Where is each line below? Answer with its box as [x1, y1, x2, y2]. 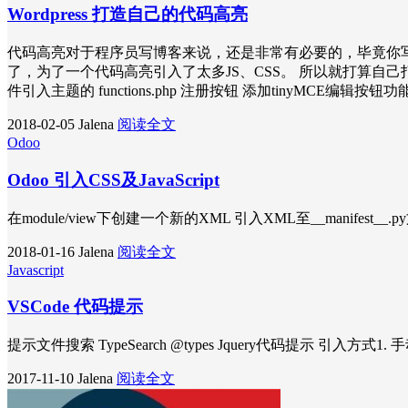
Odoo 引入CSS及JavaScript [7, 169, 219, 189]
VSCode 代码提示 [7, 297, 143, 317]
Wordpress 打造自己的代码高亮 [7, 5, 248, 25]
